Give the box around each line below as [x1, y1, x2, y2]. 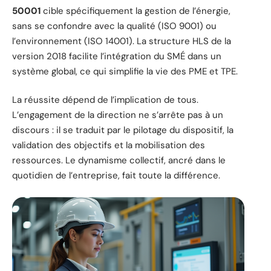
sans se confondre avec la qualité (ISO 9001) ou [12, 19, 217, 32]
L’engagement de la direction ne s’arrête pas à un [12, 109, 223, 122]
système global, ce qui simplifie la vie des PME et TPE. [12, 65, 238, 77]
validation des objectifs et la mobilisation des [12, 139, 205, 152]
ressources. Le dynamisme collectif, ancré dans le [12, 154, 226, 167]
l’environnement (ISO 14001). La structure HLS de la [12, 34, 231, 47]
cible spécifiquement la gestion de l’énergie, [41, 4, 230, 17]
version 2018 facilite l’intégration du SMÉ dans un [12, 50, 221, 62]
